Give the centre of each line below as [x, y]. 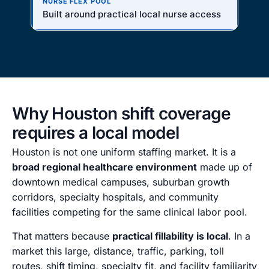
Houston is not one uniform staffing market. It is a [124, 152]
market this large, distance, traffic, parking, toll [118, 251]
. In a [239, 236]
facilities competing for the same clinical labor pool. [130, 212]
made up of [225, 167]
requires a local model [96, 133]
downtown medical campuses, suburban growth [121, 182]
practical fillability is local [170, 236]
